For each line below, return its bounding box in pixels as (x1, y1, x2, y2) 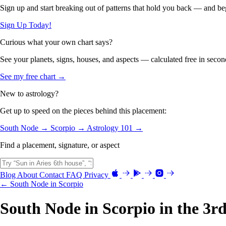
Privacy (84, 170, 110, 179)
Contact (39, 170, 66, 179)
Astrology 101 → (87, 123, 143, 132)
